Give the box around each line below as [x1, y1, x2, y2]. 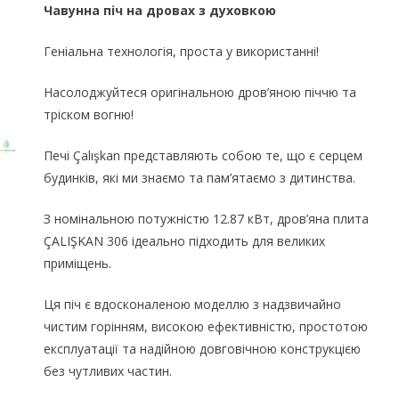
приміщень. [44, 254, 112, 272]
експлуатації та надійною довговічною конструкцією [44, 339, 362, 357]
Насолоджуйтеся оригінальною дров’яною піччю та [44, 83, 357, 101]
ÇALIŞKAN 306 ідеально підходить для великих [44, 232, 326, 249]
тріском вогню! [44, 105, 134, 123]
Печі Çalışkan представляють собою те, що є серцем [44, 146, 363, 164]
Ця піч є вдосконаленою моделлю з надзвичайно [44, 295, 342, 313]
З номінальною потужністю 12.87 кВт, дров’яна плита [44, 209, 370, 227]
